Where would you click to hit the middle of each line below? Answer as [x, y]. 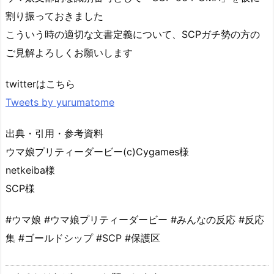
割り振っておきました [54, 16]
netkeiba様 [30, 170]
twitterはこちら [40, 84]
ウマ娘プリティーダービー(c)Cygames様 [97, 151]
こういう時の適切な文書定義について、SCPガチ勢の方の [133, 35]
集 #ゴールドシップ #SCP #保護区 [83, 238]
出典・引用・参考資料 [54, 133]
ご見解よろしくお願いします [69, 53]
